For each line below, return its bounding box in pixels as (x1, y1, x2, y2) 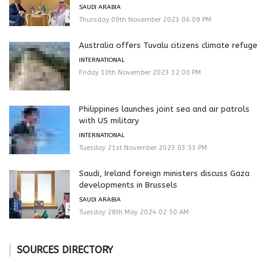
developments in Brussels (79, 180, 177, 189)
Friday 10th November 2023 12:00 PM (79, 68, 201, 76)
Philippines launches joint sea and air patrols (79, 104, 250, 114)
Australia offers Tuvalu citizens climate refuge (79, 40, 257, 50)
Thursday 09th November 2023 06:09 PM (79, 15, 211, 24)
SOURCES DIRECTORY (17, 243, 113, 256)
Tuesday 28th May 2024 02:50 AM (79, 208, 189, 216)
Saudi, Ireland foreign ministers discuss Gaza (79, 168, 250, 178)
